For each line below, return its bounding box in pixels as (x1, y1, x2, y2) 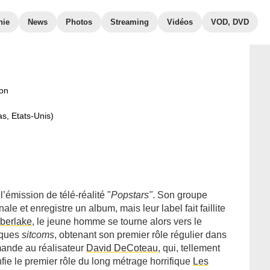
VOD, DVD (211, 17, 249, 27)
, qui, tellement (158, 243, 220, 253)
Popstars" (111, 190, 152, 200)
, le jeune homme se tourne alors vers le (32, 216, 202, 227)
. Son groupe (152, 190, 207, 200)
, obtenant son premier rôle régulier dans (54, 230, 227, 240)
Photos (66, 17, 92, 27)
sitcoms (22, 230, 54, 240)
